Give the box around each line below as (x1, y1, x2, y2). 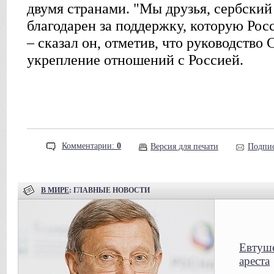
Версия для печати (150, 142, 218, 151)
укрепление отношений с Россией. (27, 52, 243, 68)
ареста (239, 254, 270, 267)
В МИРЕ (41, 185, 69, 194)
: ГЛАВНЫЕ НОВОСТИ (69, 185, 150, 194)
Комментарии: (62, 141, 117, 151)
